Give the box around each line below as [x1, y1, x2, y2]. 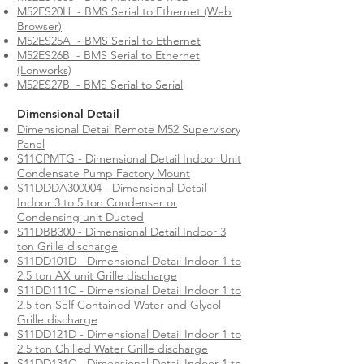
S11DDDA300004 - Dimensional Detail [17, 180, 206, 195]
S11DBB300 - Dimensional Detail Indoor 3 [17, 224, 226, 239]
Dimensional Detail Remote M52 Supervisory [17, 122, 240, 136]
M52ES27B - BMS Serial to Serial [17, 77, 183, 92]
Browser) [17, 19, 62, 33]
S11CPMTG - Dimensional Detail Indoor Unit [17, 151, 241, 166]
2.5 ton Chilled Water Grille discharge [17, 341, 208, 356]
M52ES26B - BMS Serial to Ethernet [17, 48, 200, 63]
